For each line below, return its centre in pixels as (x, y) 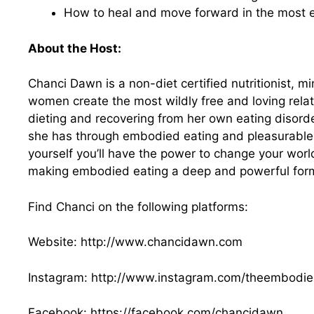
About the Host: (75, 48)
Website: (54, 242)
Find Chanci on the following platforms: (138, 206)
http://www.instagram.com (166, 277)
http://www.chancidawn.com (162, 242)
